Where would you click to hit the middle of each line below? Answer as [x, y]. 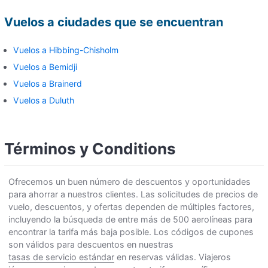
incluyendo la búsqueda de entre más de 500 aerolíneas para [130, 219]
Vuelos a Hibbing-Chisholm [66, 50]
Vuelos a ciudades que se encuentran [114, 22]
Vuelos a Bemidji [45, 66]
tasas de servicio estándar [61, 257]
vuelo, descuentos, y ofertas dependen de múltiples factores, [131, 206]
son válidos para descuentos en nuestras [91, 244]
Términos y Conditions [90, 148]
